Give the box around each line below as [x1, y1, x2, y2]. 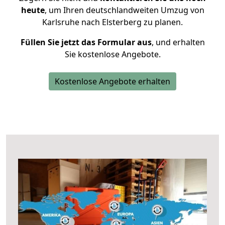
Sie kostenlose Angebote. [64, 49, 161, 60]
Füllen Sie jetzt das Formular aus [20, 37, 152, 48]
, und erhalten [151, 37, 205, 48]
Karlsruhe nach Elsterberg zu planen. [42, 17, 183, 28]
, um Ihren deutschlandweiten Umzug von [44, 5, 204, 16]
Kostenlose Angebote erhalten [55, 76, 170, 87]
